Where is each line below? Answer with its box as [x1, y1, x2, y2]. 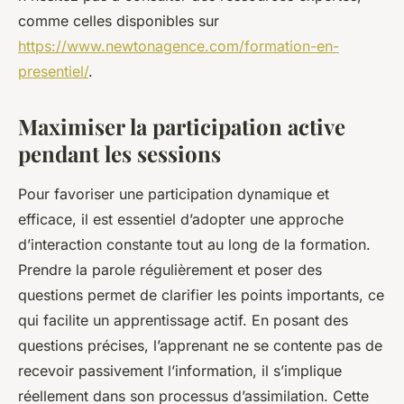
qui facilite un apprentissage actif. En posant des [18, 310, 348, 329]
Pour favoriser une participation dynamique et [18, 184, 329, 203]
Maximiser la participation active [18, 111, 345, 141]
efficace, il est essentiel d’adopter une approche [18, 209, 344, 228]
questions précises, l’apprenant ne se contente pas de [18, 335, 382, 354]
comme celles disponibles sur [18, 11, 219, 30]
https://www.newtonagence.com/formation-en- [18, 36, 339, 55]
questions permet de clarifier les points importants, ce [18, 285, 384, 304]
